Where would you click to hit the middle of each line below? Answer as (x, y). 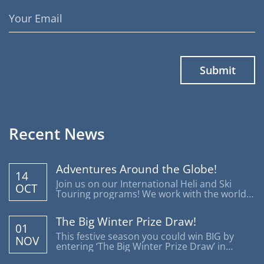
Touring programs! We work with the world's (155, 194)
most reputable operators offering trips (144, 204)
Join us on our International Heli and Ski (144, 184)
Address (26, 25)
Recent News (57, 134)
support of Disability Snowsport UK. (135, 256)
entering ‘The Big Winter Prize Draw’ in (141, 246)
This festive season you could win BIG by (145, 236)
